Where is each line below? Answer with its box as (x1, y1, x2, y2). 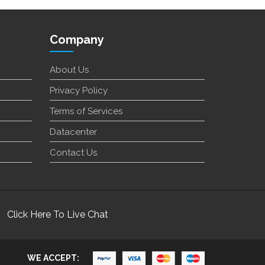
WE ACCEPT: (27, 253, 81, 263)
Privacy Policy (49, 85, 108, 96)
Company (49, 33, 104, 47)
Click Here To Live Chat (7, 209, 108, 221)
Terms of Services (49, 106, 122, 117)
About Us (49, 64, 89, 76)
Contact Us (49, 147, 97, 159)
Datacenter (49, 127, 97, 138)
